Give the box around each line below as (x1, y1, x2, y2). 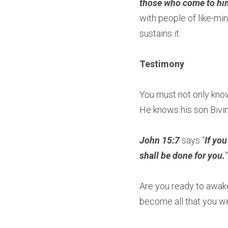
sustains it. (139, 28, 181, 39)
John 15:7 (139, 135, 180, 146)
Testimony (139, 59, 184, 69)
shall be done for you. (139, 150, 225, 161)
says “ (180, 135, 205, 146)
